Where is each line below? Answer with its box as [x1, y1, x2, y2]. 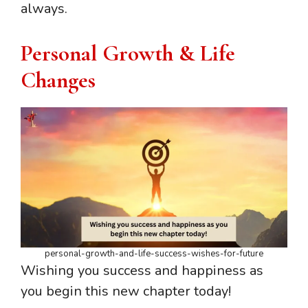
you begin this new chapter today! [21, 281, 231, 300]
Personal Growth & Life [21, 40, 235, 67]
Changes [21, 67, 96, 94]
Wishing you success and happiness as [21, 261, 263, 280]
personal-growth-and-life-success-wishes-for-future [45, 247, 263, 260]
